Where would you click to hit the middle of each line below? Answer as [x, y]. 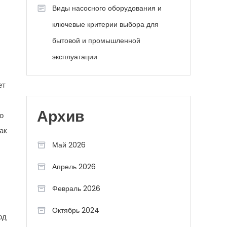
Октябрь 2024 [76, 210]
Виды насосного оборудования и [107, 8]
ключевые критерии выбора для [105, 24]
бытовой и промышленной [96, 41]
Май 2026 [69, 145]
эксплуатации [75, 57]
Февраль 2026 [76, 188]
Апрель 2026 [74, 167]
